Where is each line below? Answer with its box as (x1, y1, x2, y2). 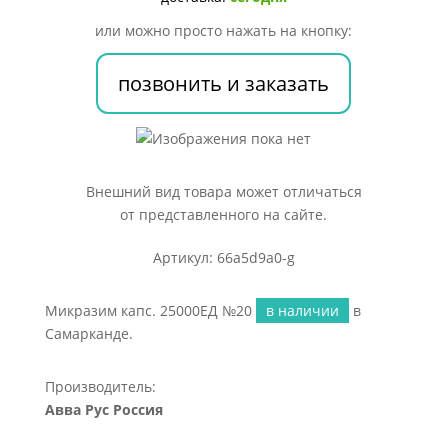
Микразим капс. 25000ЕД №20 (44, 301, 256, 320)
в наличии (265, 301, 339, 320)
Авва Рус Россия (44, 400, 163, 419)
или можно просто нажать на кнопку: (95, 21, 353, 40)
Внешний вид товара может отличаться (85, 182, 362, 201)
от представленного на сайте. (120, 205, 328, 224)
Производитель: (44, 377, 156, 396)
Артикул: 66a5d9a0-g (152, 248, 295, 267)
